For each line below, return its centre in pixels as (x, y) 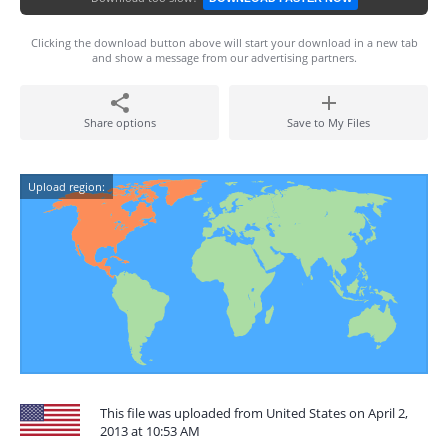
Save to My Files (328, 122)
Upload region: (66, 186)
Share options (119, 122)
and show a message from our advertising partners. (224, 57)
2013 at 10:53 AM (150, 431)
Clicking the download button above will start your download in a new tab (224, 42)
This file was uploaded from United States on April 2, (254, 413)
